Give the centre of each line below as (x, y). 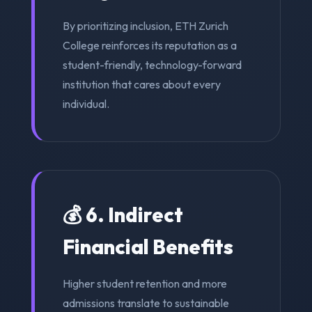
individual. (86, 103)
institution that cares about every (141, 84)
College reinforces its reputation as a (149, 45)
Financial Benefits (148, 246)
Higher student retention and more (145, 283)
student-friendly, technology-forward (152, 64)
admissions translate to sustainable (146, 303)
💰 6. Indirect (123, 214)
